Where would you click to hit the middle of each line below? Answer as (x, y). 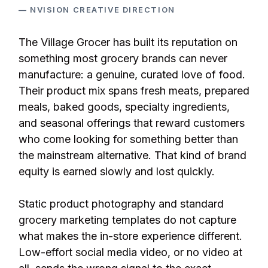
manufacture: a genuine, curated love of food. (132, 74)
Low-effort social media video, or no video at (130, 252)
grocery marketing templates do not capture (127, 220)
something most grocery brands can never (123, 58)
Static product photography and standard (121, 204)
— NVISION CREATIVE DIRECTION (97, 10)
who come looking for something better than (128, 139)
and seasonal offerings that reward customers (132, 123)
